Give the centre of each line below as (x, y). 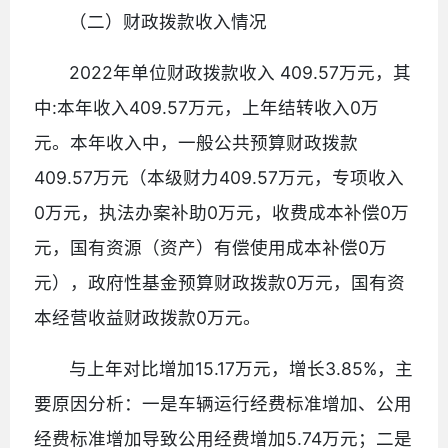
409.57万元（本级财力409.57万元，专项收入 (219, 177)
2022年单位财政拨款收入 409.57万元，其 (240, 72)
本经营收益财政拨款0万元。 (147, 317)
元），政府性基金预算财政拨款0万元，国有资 (219, 282)
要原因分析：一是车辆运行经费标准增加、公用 (223, 403)
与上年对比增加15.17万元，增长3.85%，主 (241, 368)
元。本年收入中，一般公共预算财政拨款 (196, 142)
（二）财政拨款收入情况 (168, 21)
